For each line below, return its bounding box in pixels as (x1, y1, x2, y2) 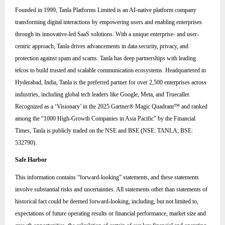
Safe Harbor (15, 156, 47, 164)
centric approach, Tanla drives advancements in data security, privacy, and (15, 42, 188, 50)
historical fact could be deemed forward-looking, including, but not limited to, (15, 198, 198, 205)
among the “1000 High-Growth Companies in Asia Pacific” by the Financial (15, 115, 195, 122)
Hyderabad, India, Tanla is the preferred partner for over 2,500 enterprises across (15, 78, 206, 86)
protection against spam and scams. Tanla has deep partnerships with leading (15, 54, 196, 62)
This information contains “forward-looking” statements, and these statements (15, 174, 199, 181)
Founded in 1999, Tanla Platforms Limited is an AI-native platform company (15, 6, 196, 14)
